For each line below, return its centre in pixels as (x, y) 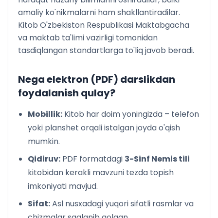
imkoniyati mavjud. (63, 186)
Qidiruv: (44, 159)
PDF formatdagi (92, 159)
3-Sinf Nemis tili (157, 159)
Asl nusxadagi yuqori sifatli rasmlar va (122, 204)
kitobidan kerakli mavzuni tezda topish (101, 173)
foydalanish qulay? (67, 93)
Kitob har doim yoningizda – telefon (131, 114)
